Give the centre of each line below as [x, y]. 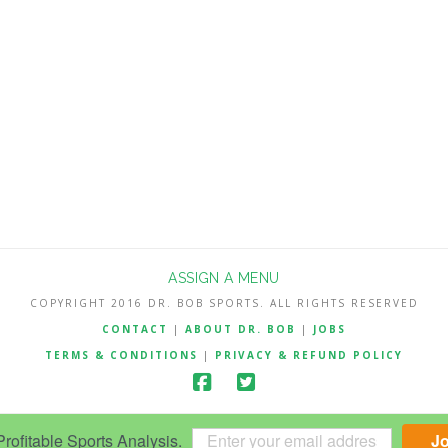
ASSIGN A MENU [224, 277]
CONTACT [135, 328]
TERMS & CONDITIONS [124, 354]
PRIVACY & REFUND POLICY [309, 354]
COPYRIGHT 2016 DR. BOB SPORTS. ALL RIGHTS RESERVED [224, 302]
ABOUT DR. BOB [240, 328]
